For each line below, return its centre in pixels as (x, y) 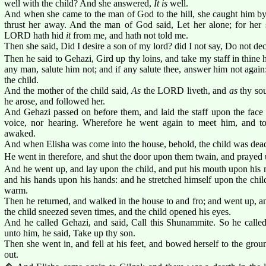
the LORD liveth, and (185, 90)
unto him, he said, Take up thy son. (70, 233)
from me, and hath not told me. (129, 35)
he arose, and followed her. (55, 101)
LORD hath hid (35, 35)
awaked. (20, 133)
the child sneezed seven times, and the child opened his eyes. (118, 211)
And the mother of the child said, (68, 90)
